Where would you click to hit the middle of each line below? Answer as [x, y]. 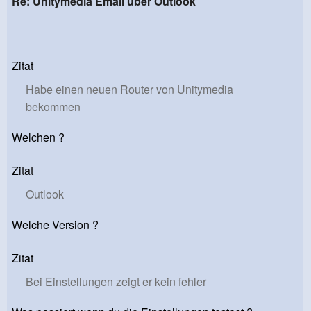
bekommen [53, 106]
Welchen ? [38, 137]
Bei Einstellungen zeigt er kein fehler [116, 281]
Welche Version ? [55, 224]
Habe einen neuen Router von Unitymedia [129, 89]
